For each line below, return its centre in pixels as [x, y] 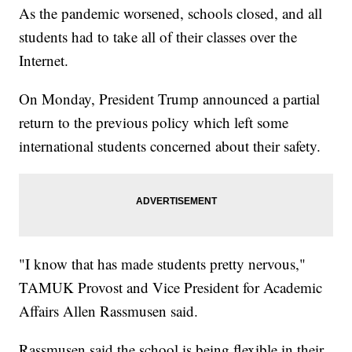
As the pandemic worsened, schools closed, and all [171, 13]
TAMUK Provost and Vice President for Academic [171, 288]
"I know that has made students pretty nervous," [163, 264]
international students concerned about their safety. [170, 146]
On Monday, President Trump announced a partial [170, 99]
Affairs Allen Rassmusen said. [109, 311]
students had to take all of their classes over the [158, 37]
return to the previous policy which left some [154, 123]
